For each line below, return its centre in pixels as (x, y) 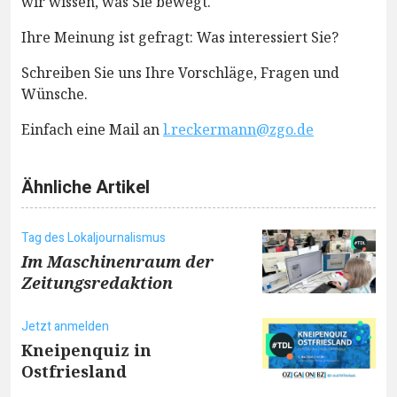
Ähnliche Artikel (86, 187)
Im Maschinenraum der (117, 261)
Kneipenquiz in (86, 350)
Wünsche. (54, 93)
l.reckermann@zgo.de (238, 129)
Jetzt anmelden (65, 326)
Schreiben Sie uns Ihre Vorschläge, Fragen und (180, 72)
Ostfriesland (74, 371)
